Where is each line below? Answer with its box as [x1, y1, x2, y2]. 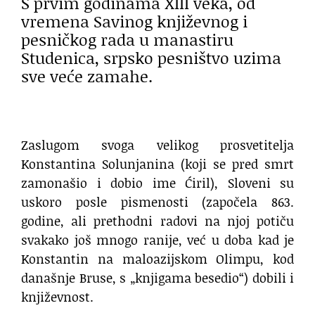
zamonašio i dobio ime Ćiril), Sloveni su [21, 174, 294, 193]
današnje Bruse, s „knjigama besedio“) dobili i [21, 269, 294, 288]
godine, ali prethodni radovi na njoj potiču [21, 212, 294, 231]
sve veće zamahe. [21, 64, 153, 87]
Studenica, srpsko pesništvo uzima [21, 46, 281, 69]
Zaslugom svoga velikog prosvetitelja [21, 136, 294, 155]
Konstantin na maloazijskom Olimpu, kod [21, 250, 294, 269]
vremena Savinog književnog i [21, 9, 247, 32]
